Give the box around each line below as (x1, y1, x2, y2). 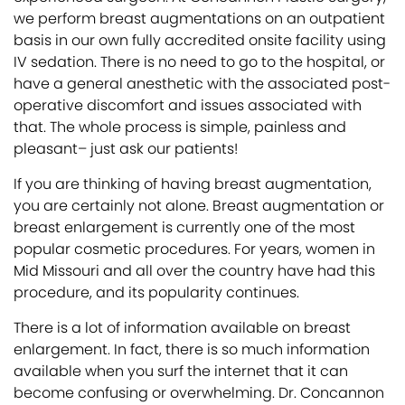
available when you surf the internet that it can (14, 361, 348, 381)
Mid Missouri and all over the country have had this (14, 260, 375, 281)
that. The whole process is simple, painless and (14, 117, 346, 137)
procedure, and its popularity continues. (14, 282, 299, 303)
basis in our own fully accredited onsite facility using (14, 30, 386, 51)
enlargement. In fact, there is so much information (14, 339, 370, 360)
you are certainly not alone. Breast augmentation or (14, 195, 384, 216)
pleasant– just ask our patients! (14, 138, 238, 159)
